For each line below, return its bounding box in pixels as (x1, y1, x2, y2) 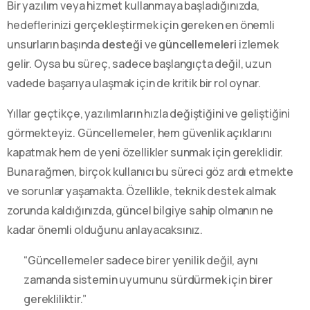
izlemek (237, 36, 279, 52)
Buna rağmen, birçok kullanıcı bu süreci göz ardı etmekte (7, 163, 294, 179)
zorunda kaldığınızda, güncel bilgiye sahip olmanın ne (7, 202, 273, 218)
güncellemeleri (158, 36, 237, 52)
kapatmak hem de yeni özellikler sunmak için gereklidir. (7, 144, 284, 160)
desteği (101, 36, 143, 52)
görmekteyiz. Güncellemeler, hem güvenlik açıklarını (7, 125, 272, 140)
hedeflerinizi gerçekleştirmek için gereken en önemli (7, 17, 275, 33)
